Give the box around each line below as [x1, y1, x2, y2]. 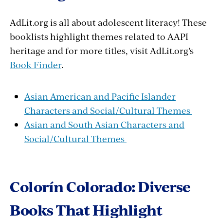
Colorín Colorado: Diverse [10, 176, 191, 197]
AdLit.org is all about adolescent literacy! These [10, 16, 207, 28]
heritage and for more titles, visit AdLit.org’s [10, 44, 194, 56]
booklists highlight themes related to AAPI [10, 30, 188, 42]
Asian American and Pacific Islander [24, 90, 176, 102]
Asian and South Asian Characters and [24, 118, 184, 130]
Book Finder [10, 58, 61, 71]
